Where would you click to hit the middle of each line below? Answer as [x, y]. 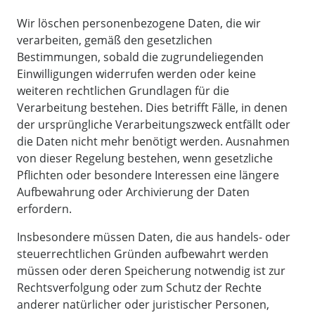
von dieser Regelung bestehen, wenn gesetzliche [145, 158]
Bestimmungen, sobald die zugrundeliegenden [140, 57]
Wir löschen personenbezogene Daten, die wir [139, 23]
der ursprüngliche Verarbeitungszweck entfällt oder [154, 124]
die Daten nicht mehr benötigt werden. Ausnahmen [153, 141]
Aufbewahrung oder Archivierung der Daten [133, 192]
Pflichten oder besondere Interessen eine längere [148, 175]
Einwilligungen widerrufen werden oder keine [136, 73]
